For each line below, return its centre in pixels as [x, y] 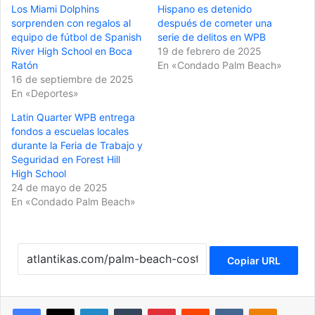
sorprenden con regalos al [71, 23]
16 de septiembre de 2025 [72, 79]
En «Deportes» [45, 94]
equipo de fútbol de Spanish [76, 37]
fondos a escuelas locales [70, 131]
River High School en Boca [72, 51]
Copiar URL [253, 260]
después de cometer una [215, 23]
